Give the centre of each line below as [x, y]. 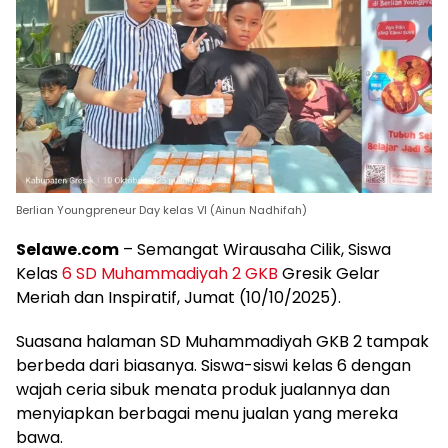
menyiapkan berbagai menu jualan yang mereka [207, 414]
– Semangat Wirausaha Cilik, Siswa [255, 250]
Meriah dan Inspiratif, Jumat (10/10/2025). [178, 298]
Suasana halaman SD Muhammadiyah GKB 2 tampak [222, 342]
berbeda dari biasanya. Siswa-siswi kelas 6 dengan [213, 366]
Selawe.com [67, 250]
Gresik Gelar [329, 274]
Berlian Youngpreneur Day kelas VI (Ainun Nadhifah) [161, 210]
